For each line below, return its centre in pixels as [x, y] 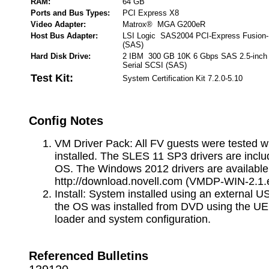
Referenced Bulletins [89, 256]
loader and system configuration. [133, 219]
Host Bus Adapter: [64, 36]
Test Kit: [52, 78]
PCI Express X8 [151, 13]
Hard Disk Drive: [61, 56]
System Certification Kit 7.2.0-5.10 [183, 78]
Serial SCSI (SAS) [155, 65]
